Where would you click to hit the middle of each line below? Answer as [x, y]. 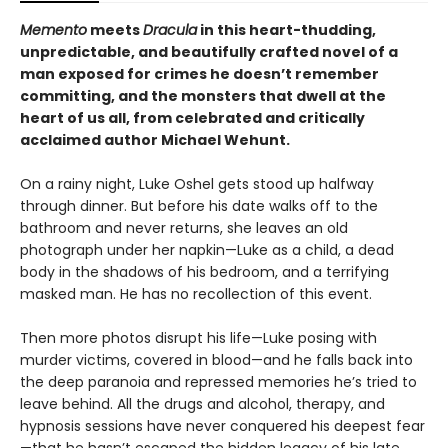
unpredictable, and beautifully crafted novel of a [209, 52]
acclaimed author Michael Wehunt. [155, 140]
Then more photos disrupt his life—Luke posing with [198, 338]
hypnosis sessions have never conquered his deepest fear [222, 426]
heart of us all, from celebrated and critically [192, 118]
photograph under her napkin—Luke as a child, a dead [207, 250]
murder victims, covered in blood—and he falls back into [216, 360]
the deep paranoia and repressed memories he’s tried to [218, 382]
